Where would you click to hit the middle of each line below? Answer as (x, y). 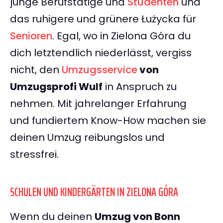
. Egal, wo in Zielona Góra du (121, 36)
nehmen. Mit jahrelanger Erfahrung (98, 104)
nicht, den (36, 70)
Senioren (31, 36)
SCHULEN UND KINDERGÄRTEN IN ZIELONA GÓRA (94, 192)
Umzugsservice (100, 70)
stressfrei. (34, 155)
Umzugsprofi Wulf (56, 87)
